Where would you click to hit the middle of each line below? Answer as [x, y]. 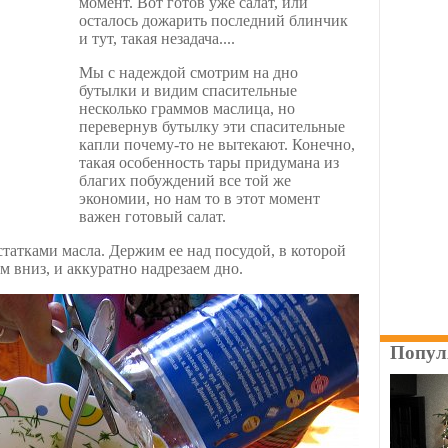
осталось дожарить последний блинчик [213, 21]
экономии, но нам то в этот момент [199, 199]
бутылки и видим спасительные [188, 91]
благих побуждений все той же [185, 181]
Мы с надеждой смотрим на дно [188, 73]
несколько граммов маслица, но [187, 109]
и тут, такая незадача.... [157, 39]
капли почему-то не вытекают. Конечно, [217, 145]
